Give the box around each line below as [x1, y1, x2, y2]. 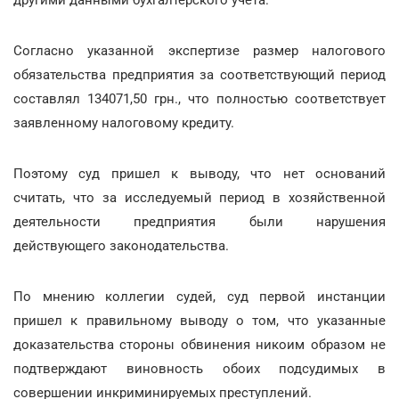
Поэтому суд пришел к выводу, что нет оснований [13, 166, 386, 182]
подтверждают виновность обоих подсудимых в [13, 361, 386, 377]
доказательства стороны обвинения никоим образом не [13, 337, 386, 353]
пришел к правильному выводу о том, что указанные [13, 313, 386, 329]
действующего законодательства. [13, 238, 229, 254]
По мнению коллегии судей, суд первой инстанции [13, 289, 386, 305]
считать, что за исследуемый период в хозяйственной [13, 190, 386, 206]
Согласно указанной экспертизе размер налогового [13, 43, 386, 59]
